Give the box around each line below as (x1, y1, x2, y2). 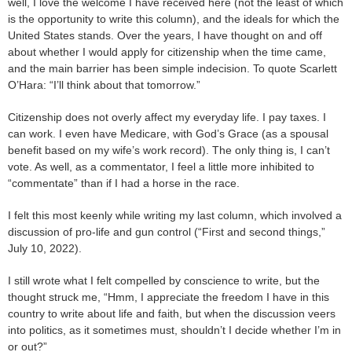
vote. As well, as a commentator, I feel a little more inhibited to (8, 159, 314, 173)
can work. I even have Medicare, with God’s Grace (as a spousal (8, 126, 328, 140)
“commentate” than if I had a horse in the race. (8, 176, 240, 189)
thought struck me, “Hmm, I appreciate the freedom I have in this (8, 290, 329, 303)
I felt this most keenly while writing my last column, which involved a (8, 208, 342, 222)
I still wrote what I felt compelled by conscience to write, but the (8, 273, 320, 287)
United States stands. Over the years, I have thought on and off (8, 28, 322, 42)
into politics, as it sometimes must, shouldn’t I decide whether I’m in (8, 323, 341, 336)
